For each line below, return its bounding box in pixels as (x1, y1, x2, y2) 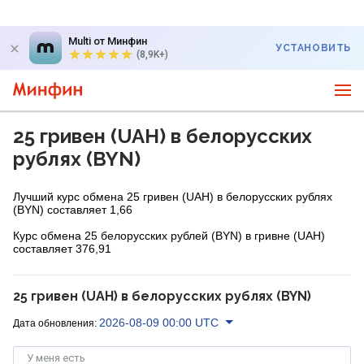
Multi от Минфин (68, 35, 147, 47)
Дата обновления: (13, 317, 97, 329)
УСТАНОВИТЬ (275, 42, 351, 54)
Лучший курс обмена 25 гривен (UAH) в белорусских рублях (13, 190, 332, 203)
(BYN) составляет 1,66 (13, 203, 132, 216)
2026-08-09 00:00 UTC (99, 315, 219, 329)
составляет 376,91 (13, 242, 111, 255)
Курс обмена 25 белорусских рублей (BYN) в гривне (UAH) (13, 229, 325, 242)
